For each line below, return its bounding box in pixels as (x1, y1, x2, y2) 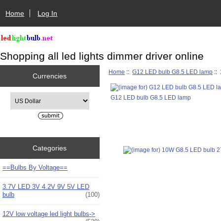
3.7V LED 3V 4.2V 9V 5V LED (2, 183, 89, 190)
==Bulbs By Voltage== (2, 163, 68, 171)
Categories (33, 144, 67, 152)
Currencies (33, 72, 67, 80)
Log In (37, 9, 58, 17)
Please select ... (9, 93, 52, 100)
